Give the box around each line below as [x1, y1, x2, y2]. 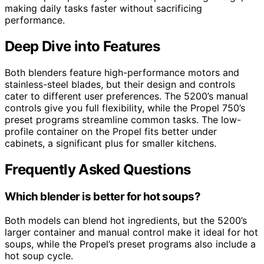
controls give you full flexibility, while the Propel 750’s [5, 102, 245, 114]
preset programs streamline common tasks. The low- [5, 114, 241, 126]
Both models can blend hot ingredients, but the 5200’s [5, 214, 247, 226]
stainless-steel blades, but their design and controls [5, 78, 235, 91]
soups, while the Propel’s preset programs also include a [5, 237, 256, 250]
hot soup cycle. [5, 249, 73, 262]
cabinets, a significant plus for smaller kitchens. [5, 137, 216, 150]
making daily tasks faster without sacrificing [5, 2, 202, 15]
